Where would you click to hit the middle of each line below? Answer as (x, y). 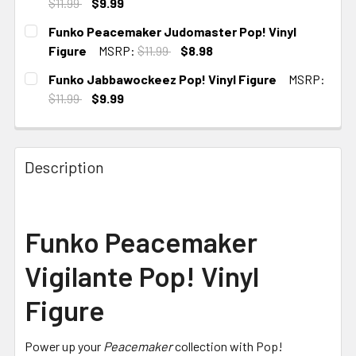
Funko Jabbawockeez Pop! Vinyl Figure (163, 79)
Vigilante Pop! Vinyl (142, 275)
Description (64, 166)
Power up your (64, 346)
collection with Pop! (228, 346)
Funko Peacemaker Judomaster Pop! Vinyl (172, 31)
